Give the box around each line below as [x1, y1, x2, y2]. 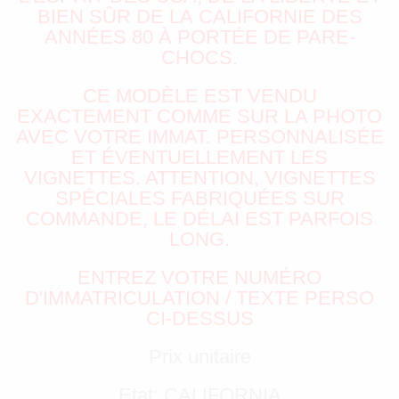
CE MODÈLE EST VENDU [82, 85, 317, 108]
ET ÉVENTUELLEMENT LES [71, 146, 328, 169]
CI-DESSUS [145, 307, 254, 330]
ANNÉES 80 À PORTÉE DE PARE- [44, 26, 355, 49]
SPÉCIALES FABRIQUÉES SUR [54, 187, 345, 210]
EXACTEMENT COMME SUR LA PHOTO [17, 105, 382, 128]
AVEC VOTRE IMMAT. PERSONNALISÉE [15, 126, 384, 149]
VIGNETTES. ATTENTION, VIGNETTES [23, 167, 376, 190]
